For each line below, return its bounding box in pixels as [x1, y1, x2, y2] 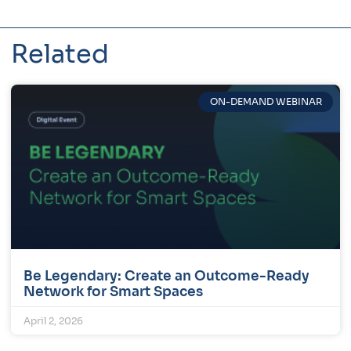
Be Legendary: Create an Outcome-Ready [24, 267, 309, 284]
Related [11, 38, 109, 70]
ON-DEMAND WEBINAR [209, 95, 322, 107]
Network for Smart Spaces [24, 283, 203, 300]
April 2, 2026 [24, 314, 83, 327]
